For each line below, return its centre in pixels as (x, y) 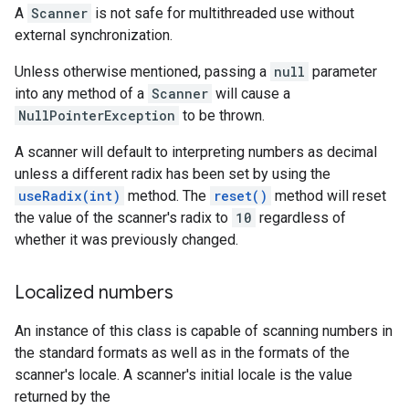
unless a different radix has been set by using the (173, 174)
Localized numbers (94, 293)
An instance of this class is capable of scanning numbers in (204, 331)
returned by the (63, 397)
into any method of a (81, 94)
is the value (316, 375)
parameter (343, 72)
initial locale (240, 375)
